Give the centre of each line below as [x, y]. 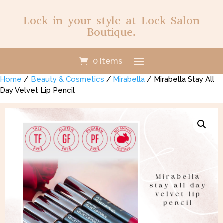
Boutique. [111, 32]
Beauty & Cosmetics [67, 79]
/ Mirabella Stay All [179, 79]
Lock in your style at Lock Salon [111, 21]
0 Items [107, 61]
